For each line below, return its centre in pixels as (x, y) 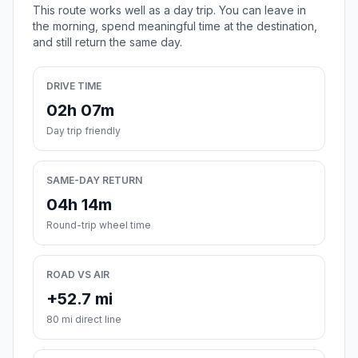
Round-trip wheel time (99, 225)
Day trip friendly (84, 131)
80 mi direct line (84, 320)
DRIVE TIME (74, 86)
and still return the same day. (107, 42)
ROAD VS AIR (78, 275)
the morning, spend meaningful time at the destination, (175, 26)
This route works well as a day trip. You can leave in (169, 10)
